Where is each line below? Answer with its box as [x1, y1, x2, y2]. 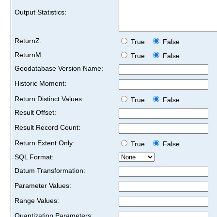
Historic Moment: [15, 79, 66, 87]
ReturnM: [15, 50, 43, 59]
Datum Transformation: [15, 166, 85, 174]
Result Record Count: [15, 123, 80, 131]
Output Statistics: [15, 8, 66, 16]
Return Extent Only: [15, 139, 75, 147]
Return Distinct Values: [15, 94, 84, 103]
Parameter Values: [15, 181, 71, 189]
